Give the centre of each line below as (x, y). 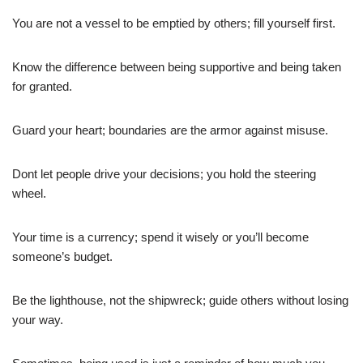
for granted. (42, 86)
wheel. (29, 193)
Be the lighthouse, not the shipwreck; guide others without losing (180, 300)
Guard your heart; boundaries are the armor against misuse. (170, 130)
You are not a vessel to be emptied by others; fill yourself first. (174, 23)
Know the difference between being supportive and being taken (177, 66)
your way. (38, 319)
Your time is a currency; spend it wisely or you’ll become (160, 237)
